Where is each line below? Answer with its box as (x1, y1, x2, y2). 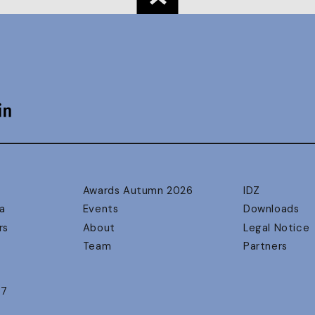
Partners (243, 238, 288, 253)
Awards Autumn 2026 (82, 183, 193, 198)
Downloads (243, 202, 300, 217)
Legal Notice (243, 220, 310, 235)
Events (82, 202, 119, 217)
